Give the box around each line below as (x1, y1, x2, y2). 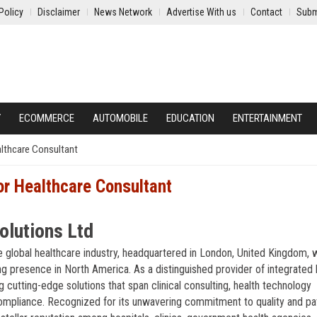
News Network (94, 6, 152, 18)
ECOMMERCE (19, 112, 74, 125)
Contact (250, 6, 282, 18)
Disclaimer (38, 6, 80, 18)
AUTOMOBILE (93, 112, 148, 125)
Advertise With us (166, 6, 236, 18)
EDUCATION (166, 112, 214, 125)
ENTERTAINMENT (233, 112, 302, 125)
